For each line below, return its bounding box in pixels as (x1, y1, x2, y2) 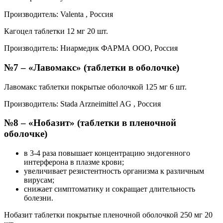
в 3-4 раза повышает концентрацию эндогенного (24, 149, 190, 158)
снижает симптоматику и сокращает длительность (24, 185, 195, 194)
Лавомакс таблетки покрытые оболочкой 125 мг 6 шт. (4, 82, 187, 91)
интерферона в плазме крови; (24, 158, 124, 167)
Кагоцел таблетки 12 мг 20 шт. (4, 27, 108, 36)
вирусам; (24, 176, 54, 185)
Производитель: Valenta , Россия (4, 10, 113, 19)
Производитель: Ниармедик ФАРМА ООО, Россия (4, 44, 178, 53)
